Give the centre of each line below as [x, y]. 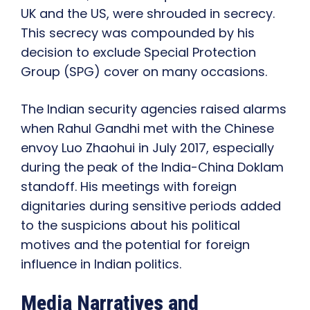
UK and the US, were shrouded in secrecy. [148, 14]
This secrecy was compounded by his [138, 33]
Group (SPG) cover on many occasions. [144, 72]
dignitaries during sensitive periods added [151, 206]
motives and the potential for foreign [135, 245]
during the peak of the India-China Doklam [152, 167]
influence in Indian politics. [101, 264]
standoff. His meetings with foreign [129, 187]
